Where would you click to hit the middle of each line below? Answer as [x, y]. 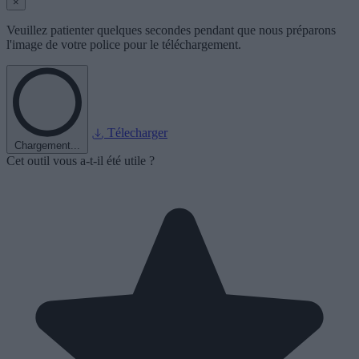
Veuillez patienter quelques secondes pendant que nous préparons [171, 30]
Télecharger [137, 132]
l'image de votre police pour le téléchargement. [124, 44]
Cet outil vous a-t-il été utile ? [81, 160]
